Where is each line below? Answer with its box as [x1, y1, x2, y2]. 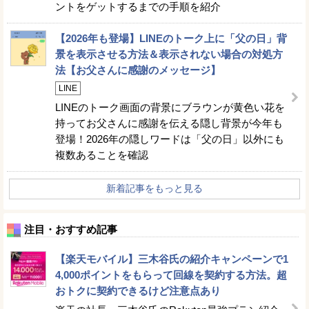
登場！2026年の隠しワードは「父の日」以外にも [55, 133, 284, 145]
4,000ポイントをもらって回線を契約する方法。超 [55, 269, 287, 281]
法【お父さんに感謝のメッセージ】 [55, 64, 221, 76]
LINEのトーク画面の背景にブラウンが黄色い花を [55, 101, 285, 113]
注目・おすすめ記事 [24, 223, 117, 235]
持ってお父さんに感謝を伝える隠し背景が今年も [55, 117, 283, 129]
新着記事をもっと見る [106, 183, 203, 194]
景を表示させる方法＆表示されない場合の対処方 [55, 48, 283, 60]
